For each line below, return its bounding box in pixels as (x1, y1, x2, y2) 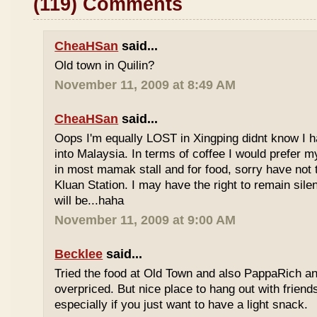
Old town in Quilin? (54, 59, 155, 72)
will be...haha (54, 194, 125, 207)
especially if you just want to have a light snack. (54, 298, 309, 311)
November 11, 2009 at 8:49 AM (54, 78, 236, 92)
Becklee (54, 247, 103, 261)
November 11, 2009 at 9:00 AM (54, 213, 236, 227)
